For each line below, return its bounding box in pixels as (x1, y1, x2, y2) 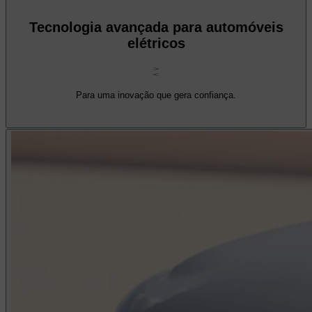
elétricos (127, 36, 185, 52)
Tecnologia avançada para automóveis (29, 19, 283, 36)
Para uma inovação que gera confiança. (76, 89, 236, 100)
